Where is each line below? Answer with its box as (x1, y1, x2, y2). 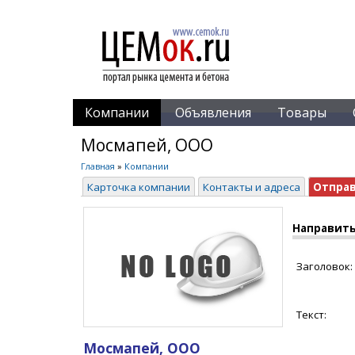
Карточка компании (87, 180, 190, 194)
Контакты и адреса (203, 180, 300, 194)
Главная (81, 160, 115, 172)
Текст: (296, 307, 326, 322)
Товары (277, 104, 326, 121)
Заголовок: (296, 259, 353, 273)
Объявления (175, 104, 251, 121)
